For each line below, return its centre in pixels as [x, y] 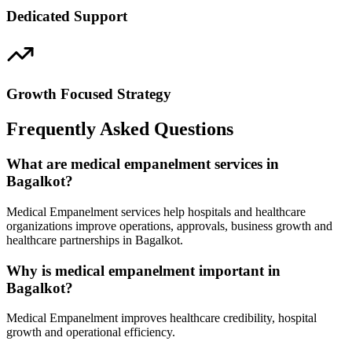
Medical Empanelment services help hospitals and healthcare [156, 211]
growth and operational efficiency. [91, 332]
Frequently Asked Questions [120, 129]
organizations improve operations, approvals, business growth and [169, 225]
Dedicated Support [67, 16]
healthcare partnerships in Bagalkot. [95, 240]
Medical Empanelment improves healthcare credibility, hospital [161, 318]
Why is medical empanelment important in [143, 270]
